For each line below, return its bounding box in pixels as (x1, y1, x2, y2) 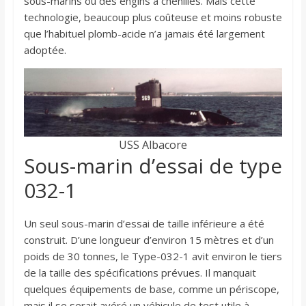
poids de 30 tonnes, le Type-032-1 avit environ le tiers (23, 249, 282, 263)
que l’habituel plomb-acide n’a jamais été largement (23, 26, 265, 40)
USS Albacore (118, 137, 187, 152)
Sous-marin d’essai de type (23, 151, 282, 180)
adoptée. (23, 42, 66, 57)
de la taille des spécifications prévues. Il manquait (23, 265, 256, 279)
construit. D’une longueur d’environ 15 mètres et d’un (23, 232, 274, 247)
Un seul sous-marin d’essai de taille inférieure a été (23, 216, 264, 230)
